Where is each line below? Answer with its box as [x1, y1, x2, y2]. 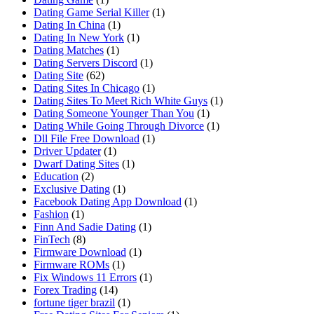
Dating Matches [34, 44, 104, 57]
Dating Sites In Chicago [34, 82, 139, 95]
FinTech [34, 233, 70, 246]
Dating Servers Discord [34, 57, 137, 69]
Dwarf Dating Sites [34, 158, 119, 170]
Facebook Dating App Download [34, 196, 182, 208]
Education [34, 170, 78, 183]
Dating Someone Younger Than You [34, 107, 194, 120]
